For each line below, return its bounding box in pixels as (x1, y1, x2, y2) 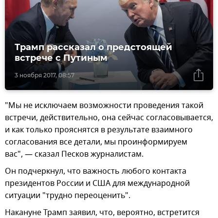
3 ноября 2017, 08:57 (15, 72, 74, 79)
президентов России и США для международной (5, 178, 190, 190)
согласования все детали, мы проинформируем (5, 136, 187, 148)
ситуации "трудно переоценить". (5, 190, 130, 202)
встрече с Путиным (15, 53, 108, 64)
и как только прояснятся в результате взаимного (5, 124, 193, 136)
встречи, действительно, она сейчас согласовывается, (5, 112, 213, 124)
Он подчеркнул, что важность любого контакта (5, 165, 186, 178)
